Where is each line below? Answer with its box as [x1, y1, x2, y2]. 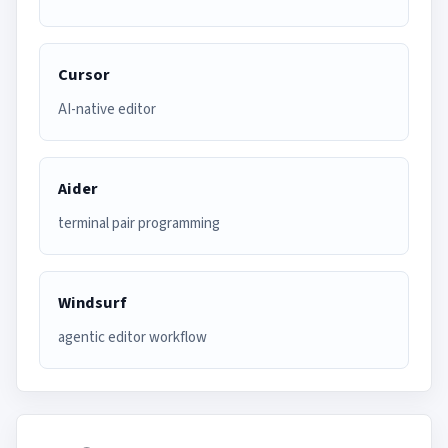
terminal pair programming [58, 213, 220, 234]
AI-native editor [58, 99, 156, 120]
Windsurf [58, 291, 127, 315]
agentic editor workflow [58, 327, 207, 348]
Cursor [58, 63, 110, 87]
